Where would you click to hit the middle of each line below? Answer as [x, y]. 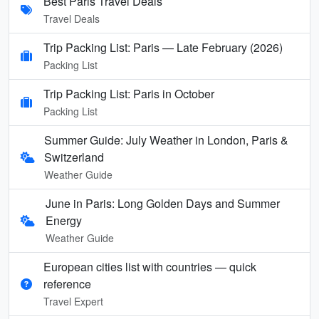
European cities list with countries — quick [150, 266]
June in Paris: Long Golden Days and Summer [162, 203]
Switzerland [74, 157]
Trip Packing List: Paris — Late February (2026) [163, 47]
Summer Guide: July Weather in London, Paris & [166, 140]
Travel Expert [73, 301]
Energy [63, 220]
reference [67, 283]
